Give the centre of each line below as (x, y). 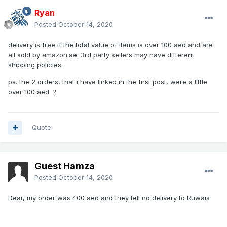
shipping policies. (35, 65)
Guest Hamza (65, 166)
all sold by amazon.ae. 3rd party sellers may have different (101, 55)
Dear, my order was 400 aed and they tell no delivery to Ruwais (109, 198)
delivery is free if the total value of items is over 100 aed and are (110, 45)
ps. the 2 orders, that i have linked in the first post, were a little (108, 82)
